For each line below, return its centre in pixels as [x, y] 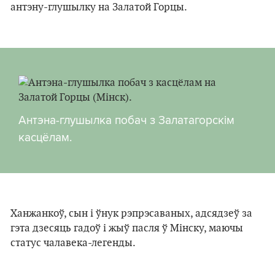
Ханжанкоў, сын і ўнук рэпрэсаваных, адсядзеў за [131, 213]
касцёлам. [45, 137]
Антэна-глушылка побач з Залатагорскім [126, 119]
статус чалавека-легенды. [73, 243]
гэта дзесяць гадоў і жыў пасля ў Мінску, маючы [127, 228]
